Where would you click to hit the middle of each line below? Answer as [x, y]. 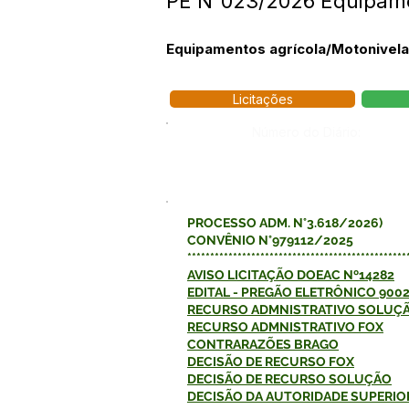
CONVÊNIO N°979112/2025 [270, 240]
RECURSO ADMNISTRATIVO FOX [285, 327]
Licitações [262, 99]
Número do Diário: [306, 132]
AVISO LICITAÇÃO [241, 275]
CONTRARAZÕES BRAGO [263, 344]
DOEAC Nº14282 [344, 275]
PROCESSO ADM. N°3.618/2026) [285, 223]
